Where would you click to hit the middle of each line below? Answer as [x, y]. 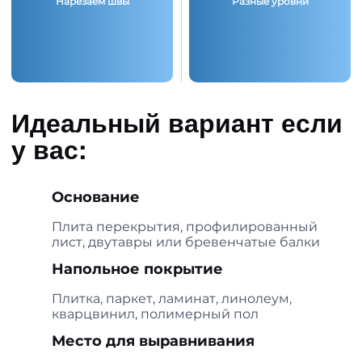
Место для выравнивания [153, 341]
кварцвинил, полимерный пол [155, 314]
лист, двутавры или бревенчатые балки [186, 242]
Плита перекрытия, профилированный [185, 227]
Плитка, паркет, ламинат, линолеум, [172, 299]
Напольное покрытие [137, 269]
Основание [96, 198]
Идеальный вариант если [177, 122]
